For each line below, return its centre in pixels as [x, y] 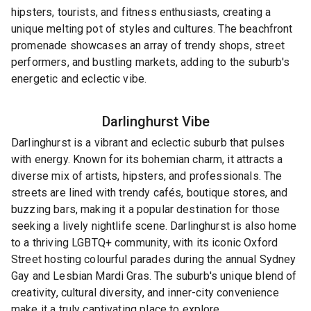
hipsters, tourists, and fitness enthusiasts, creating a [141, 12]
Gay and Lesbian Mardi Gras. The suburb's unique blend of [154, 276]
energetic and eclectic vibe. [79, 79]
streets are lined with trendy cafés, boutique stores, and [150, 192]
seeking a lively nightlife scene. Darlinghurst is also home [154, 226]
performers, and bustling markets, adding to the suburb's [151, 62]
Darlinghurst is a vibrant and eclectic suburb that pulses [148, 142]
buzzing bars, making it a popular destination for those [146, 209]
